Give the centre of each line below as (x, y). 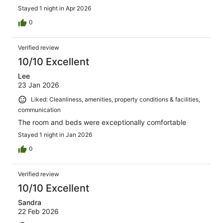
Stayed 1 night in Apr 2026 (55, 8)
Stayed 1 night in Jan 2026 (55, 135)
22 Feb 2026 (38, 212)
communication (39, 110)
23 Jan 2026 (39, 85)
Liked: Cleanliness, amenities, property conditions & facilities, (115, 100)
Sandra (30, 203)
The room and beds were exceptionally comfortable (102, 122)
